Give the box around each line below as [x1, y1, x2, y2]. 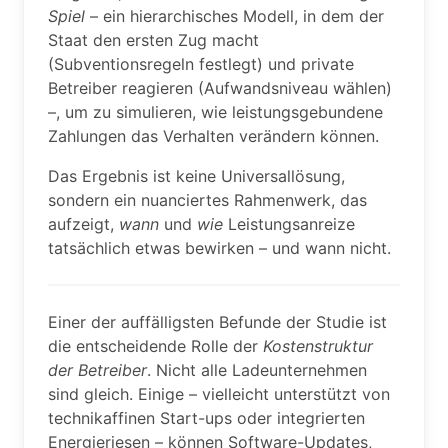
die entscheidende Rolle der [48, 336, 263, 356]
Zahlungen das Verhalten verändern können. [48, 126, 379, 146]
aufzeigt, [48, 214, 119, 234]
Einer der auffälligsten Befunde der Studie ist [48, 312, 387, 332]
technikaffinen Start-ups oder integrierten [48, 408, 365, 428]
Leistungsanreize [223, 214, 355, 234]
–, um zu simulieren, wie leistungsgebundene [48, 102, 383, 122]
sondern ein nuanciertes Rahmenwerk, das [48, 190, 367, 210]
